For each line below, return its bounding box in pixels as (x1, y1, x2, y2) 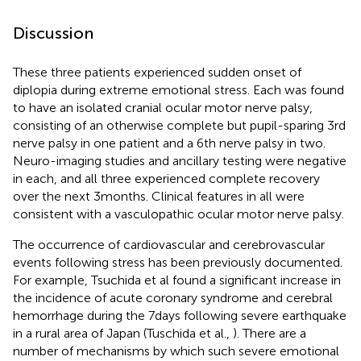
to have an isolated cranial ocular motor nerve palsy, (13, 99, 313, 115)
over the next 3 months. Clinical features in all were (13, 188, 305, 204)
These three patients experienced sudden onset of (13, 64, 301, 80)
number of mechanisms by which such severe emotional (13, 342, 339, 359)
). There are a (233, 325, 306, 341)
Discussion (13, 23, 93, 43)
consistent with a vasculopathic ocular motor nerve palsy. (13, 205, 344, 222)
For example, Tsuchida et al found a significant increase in (13, 272, 341, 288)
